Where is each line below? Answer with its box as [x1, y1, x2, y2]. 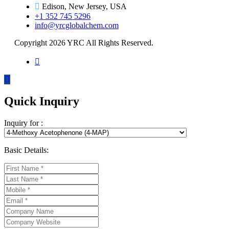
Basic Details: [4, 146, 49, 155]
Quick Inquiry [4, 95, 79, 108]
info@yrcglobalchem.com [35, 21, 119, 30]
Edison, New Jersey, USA [42, 2, 127, 11]
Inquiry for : [4, 119, 43, 128]
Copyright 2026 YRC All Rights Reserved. [14, 38, 153, 48]
